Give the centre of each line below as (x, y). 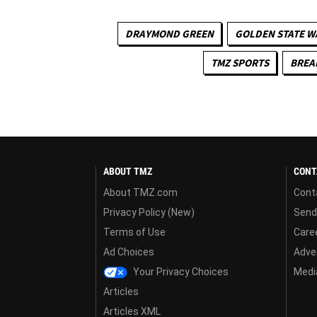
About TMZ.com (140, 192)
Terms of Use (134, 232)
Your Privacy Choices (180, 271)
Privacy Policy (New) (149, 212)
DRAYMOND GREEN (169, 33)
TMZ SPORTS (240, 62)
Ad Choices (129, 252)
